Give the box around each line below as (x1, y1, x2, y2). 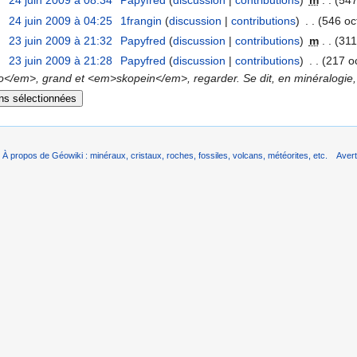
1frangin (120, 14, 162, 27)
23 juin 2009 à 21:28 (9, 54, 113, 68)
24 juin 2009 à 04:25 (9, 14, 113, 27)
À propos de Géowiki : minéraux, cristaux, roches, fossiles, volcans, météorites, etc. (2, 151, 328, 161)
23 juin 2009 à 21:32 (9, 34, 113, 48)
